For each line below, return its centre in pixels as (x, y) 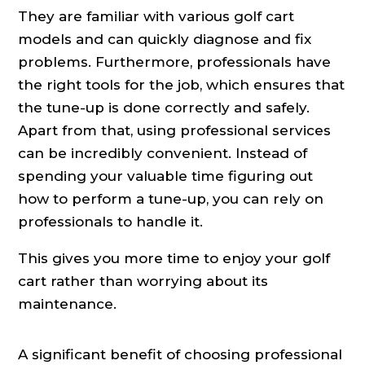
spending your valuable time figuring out (166, 176)
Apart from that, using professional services (175, 131)
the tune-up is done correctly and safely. (164, 108)
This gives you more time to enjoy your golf (174, 259)
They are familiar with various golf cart (156, 17)
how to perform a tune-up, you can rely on (171, 199)
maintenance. (68, 304)
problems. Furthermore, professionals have (175, 62)
